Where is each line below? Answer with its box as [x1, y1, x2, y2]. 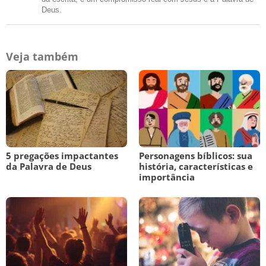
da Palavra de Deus [6, 160, 91, 172]
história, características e [139, 160, 253, 172]
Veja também [6, 49, 78, 64]
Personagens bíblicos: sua [139, 150, 252, 161]
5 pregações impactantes [6, 150, 118, 161]
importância [139, 171, 195, 183]
